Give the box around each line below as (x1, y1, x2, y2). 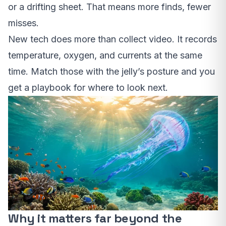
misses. (8, 17, 39, 28)
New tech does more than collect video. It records (8, 33, 217, 44)
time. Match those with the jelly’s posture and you (8, 66, 215, 77)
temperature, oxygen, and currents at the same (8, 49, 202, 61)
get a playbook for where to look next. (8, 82, 168, 93)
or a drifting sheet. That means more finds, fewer (8, 1, 211, 12)
